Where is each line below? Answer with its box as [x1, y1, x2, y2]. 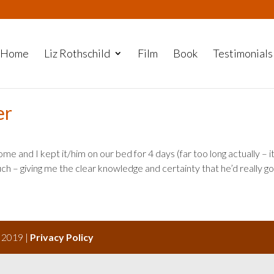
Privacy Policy [30, 231, 94, 243]
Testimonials [212, 46, 273, 60]
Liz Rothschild [43, 46, 110, 60]
